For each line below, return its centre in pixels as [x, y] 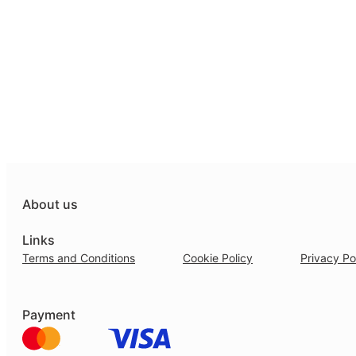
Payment [49, 315]
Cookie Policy [218, 258]
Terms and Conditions [79, 258]
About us [50, 204]
